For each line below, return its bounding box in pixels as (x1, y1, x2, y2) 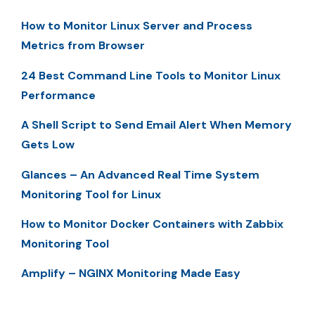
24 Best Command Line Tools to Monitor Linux (21, 67, 281, 83)
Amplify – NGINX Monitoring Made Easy (21, 266, 240, 281)
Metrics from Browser (21, 38, 145, 53)
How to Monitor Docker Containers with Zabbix (21, 217, 283, 232)
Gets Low (21, 137, 75, 153)
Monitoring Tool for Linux (21, 186, 161, 202)
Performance (21, 87, 96, 103)
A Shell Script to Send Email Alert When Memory (21, 117, 292, 133)
